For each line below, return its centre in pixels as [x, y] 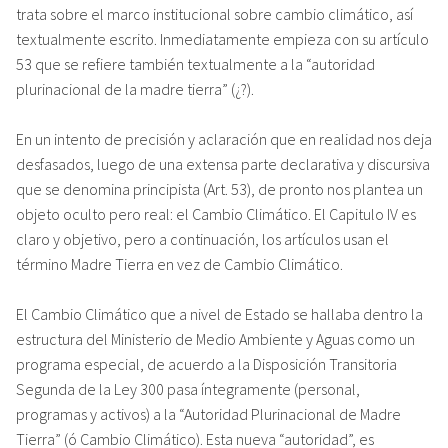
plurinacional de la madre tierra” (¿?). [135, 88]
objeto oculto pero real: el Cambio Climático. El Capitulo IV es [216, 213]
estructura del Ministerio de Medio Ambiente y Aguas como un [215, 338]
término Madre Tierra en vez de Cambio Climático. [179, 263]
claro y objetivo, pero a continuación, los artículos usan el [202, 238]
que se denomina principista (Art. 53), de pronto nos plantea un [219, 188]
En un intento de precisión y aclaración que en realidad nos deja [224, 138]
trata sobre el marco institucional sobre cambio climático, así [214, 13]
